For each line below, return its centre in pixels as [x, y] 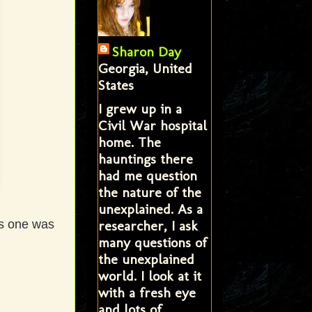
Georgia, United [145, 68]
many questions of [152, 242]
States [116, 85]
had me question [147, 175]
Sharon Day [146, 51]
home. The [129, 142]
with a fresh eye [147, 292]
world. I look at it [149, 275]
